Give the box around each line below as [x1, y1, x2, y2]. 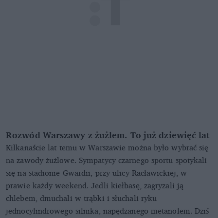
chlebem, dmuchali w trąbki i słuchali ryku [6, 191, 157, 204]
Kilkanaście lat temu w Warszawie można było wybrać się [6, 141, 209, 154]
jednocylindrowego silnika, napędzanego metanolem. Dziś [6, 204, 209, 217]
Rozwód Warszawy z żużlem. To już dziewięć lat [6, 127, 210, 142]
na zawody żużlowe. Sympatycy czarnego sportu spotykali [6, 153, 207, 166]
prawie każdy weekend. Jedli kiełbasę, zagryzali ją [6, 179, 184, 192]
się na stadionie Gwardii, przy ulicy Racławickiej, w [6, 166, 187, 179]
